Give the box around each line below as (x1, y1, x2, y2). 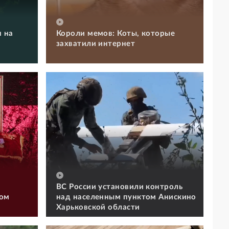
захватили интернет (56, 39, 135, 48)
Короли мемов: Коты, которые (56, 29, 175, 37)
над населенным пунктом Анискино (56, 193, 196, 201)
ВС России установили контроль (56, 182, 183, 191)
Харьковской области (56, 203, 140, 211)
